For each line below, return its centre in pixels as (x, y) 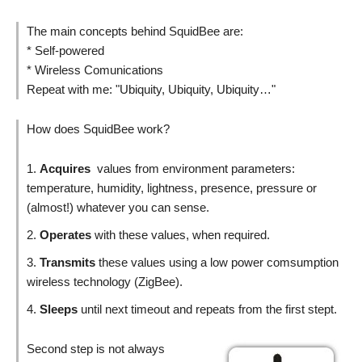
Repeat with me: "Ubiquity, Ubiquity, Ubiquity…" (151, 89)
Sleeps (59, 309)
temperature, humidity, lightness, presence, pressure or (172, 188)
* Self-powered (65, 51)
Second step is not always (96, 349)
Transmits (67, 262)
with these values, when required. (182, 235)
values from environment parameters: (194, 168)
